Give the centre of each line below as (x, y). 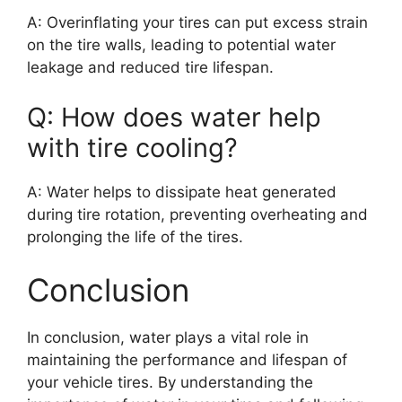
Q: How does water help (174, 117)
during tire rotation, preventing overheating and (197, 214)
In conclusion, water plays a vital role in (168, 337)
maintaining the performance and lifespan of (187, 360)
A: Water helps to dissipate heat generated (182, 192)
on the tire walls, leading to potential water (181, 45)
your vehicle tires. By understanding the (170, 382)
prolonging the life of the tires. (135, 236)
